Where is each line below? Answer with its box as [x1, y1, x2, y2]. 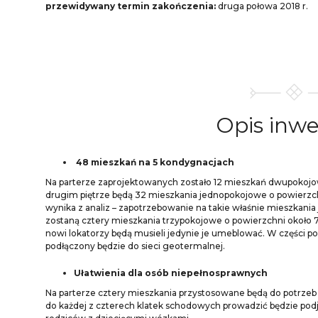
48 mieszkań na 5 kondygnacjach [74, 157, 234, 168]
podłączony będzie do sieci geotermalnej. [45, 241, 225, 251]
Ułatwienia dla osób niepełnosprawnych [74, 268, 268, 278]
